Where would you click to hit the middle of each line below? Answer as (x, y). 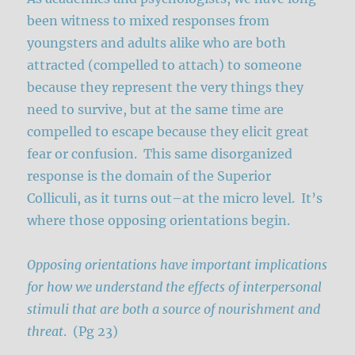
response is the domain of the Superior (149, 176)
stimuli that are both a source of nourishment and (174, 309)
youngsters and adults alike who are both (157, 42)
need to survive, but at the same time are (156, 109)
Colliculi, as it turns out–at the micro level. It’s (175, 198)
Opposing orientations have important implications (177, 264)
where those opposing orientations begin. (159, 220)
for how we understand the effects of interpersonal (175, 286)
